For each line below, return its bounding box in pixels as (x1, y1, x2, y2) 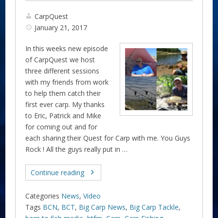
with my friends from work (25, 77, 109, 87)
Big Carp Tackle (129, 202, 179, 212)
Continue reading (31, 167, 85, 177)
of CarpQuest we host (25, 54, 95, 64)
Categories (25, 191, 60, 200)
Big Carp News (79, 202, 126, 212)
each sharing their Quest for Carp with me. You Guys (25, 133, 191, 143)
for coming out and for (25, 122, 98, 131)
